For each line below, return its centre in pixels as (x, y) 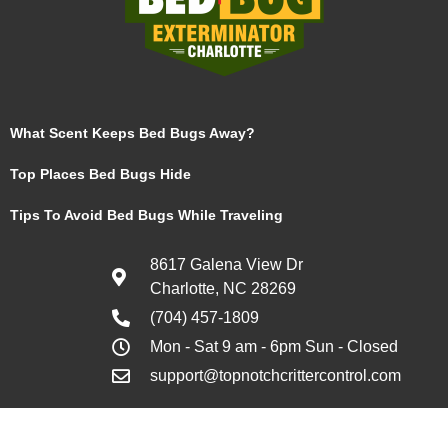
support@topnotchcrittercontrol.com (275, 375)
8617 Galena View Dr (226, 264)
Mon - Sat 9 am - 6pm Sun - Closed (273, 346)
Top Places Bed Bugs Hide (100, 174)
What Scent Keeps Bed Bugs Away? (132, 133)
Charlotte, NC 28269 (222, 288)
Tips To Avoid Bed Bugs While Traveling (146, 215)
